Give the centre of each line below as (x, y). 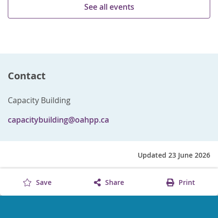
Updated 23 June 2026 (174, 155)
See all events (109, 7)
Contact (27, 76)
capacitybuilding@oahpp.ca (58, 120)
